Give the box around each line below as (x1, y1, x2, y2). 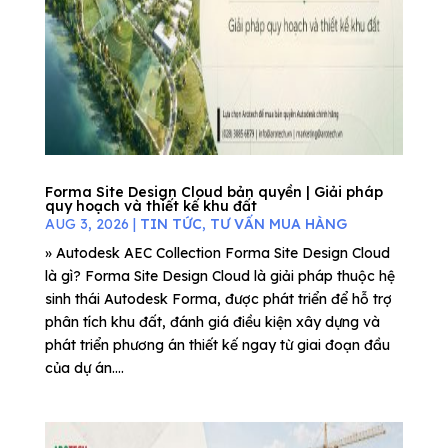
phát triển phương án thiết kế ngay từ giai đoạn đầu (44, 336, 390, 354)
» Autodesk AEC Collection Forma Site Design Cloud (44, 244, 390, 262)
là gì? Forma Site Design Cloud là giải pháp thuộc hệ (44, 267, 395, 285)
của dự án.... (44, 359, 124, 377)
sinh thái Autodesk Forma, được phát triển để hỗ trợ (44, 290, 392, 308)
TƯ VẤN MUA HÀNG (209, 215, 347, 233)
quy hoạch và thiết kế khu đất (44, 197, 257, 215)
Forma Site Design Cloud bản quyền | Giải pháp (44, 183, 383, 201)
